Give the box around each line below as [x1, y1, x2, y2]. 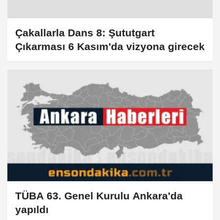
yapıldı [15, 203, 49, 215]
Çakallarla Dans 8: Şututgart [15, 27, 155, 38]
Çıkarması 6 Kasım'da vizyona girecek [15, 40, 205, 52]
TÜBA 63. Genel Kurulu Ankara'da [15, 190, 183, 201]
